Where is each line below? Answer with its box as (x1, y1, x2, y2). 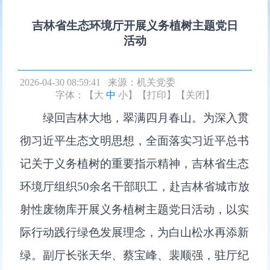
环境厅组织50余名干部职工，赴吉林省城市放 (20, 180, 250, 193)
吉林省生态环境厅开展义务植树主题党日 (31, 19, 238, 33)
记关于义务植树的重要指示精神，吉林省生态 (20, 157, 250, 171)
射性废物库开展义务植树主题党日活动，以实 (20, 203, 250, 216)
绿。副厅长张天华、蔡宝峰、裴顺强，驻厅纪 (20, 249, 250, 262)
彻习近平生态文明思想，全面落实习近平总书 (20, 134, 250, 148)
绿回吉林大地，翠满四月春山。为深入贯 (43, 111, 250, 125)
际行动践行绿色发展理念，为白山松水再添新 (20, 226, 250, 239)
